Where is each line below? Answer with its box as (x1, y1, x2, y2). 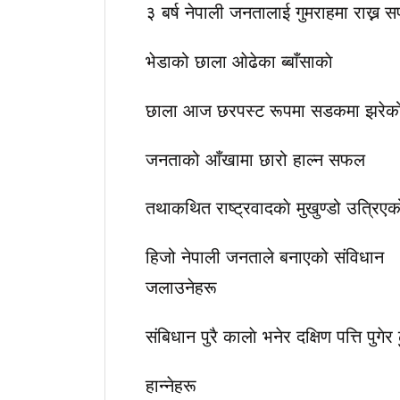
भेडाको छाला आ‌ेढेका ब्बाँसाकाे (146, 47, 333, 74)
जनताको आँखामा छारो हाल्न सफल (146, 145, 365, 171)
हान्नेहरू (146, 371, 196, 397)
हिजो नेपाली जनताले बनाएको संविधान (146, 243, 384, 270)
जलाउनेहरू (146, 273, 217, 300)
